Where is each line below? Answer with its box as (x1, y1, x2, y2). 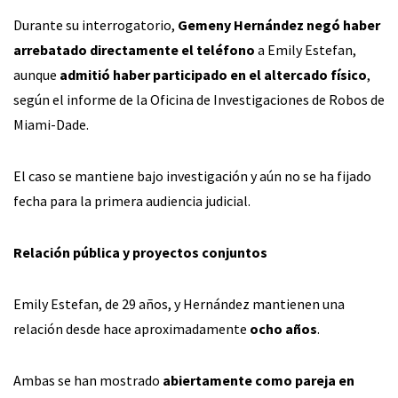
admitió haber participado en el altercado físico (60, 66, 367, 84)
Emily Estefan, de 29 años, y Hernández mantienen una (13, 295, 345, 314)
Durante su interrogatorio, (13, 16, 178, 35)
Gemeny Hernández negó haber (178, 16, 380, 35)
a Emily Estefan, (255, 41, 356, 60)
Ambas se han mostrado (13, 371, 163, 390)
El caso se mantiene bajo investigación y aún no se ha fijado (13, 167, 371, 186)
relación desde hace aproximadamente (13, 320, 250, 338)
